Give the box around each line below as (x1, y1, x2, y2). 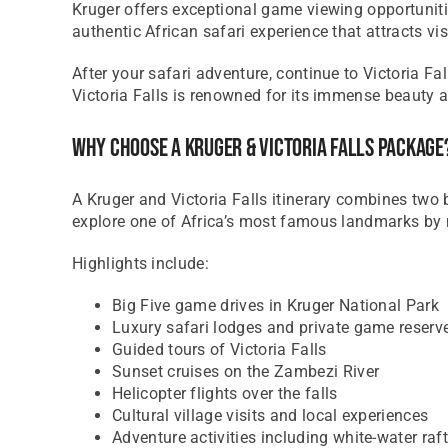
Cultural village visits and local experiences (111, 406, 429, 425)
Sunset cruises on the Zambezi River (111, 362, 380, 381)
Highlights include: (71, 254, 210, 273)
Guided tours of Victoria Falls (111, 340, 327, 359)
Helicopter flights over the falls (111, 384, 338, 403)
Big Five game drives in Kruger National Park (111, 296, 440, 315)
